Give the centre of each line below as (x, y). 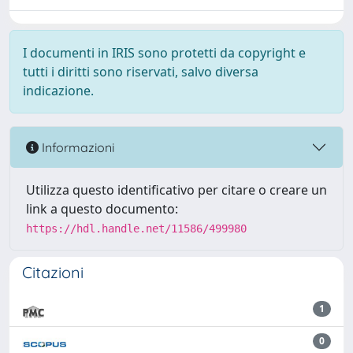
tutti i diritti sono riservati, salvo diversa (141, 72)
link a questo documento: (102, 209)
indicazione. (58, 91)
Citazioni (53, 272)
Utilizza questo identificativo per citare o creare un (176, 190)
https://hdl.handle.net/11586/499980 (136, 229)
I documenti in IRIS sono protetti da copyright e (164, 53)
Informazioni (76, 147)
